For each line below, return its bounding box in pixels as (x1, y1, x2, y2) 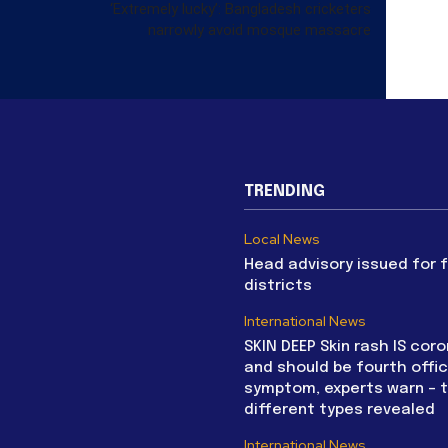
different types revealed (244, 401, 435, 418)
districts (244, 277, 312, 294)
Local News (244, 229, 320, 248)
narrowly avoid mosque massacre (148, 20, 371, 39)
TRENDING (244, 182, 325, 200)
